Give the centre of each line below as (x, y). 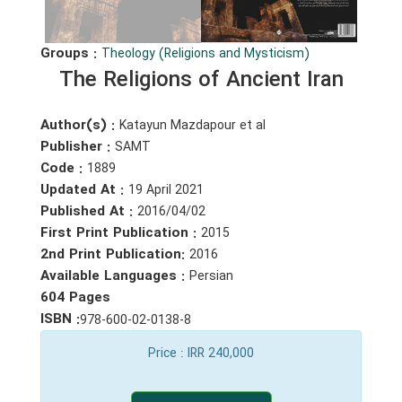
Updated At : (84, 190)
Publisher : (78, 147)
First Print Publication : (121, 233)
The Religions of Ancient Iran (201, 80)
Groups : (71, 53)
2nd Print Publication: (115, 254)
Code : (64, 168)
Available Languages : (115, 276)
